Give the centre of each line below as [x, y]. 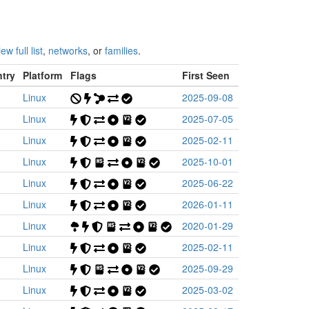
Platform [42, 75]
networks [68, 50]
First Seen [206, 75]
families [121, 50]
